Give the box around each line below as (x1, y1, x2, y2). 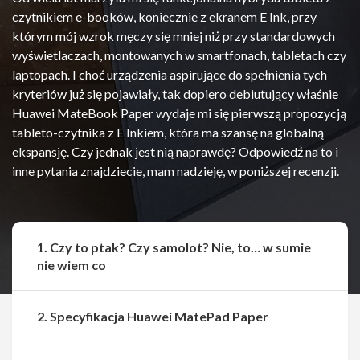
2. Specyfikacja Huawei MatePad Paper (37, 309, 268, 324)
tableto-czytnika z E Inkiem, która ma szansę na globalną (12, 125, 324, 140)
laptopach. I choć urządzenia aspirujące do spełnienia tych (12, 67, 327, 82)
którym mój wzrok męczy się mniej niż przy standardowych (12, 28, 335, 43)
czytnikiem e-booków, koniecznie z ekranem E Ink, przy (12, 9, 317, 24)
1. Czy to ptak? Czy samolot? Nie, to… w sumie (37, 239, 311, 255)
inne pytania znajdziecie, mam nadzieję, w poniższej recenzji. (12, 163, 339, 178)
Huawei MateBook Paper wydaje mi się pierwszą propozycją (12, 105, 346, 121)
